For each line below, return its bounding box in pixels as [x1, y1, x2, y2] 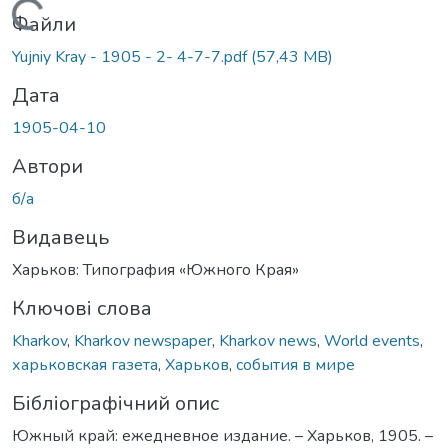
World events [324, 329, 420, 352]
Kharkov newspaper [74, 329, 212, 352]
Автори [12, 152, 83, 180]
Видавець [12, 223, 109, 251]
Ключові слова [12, 294, 152, 322]
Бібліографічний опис [12, 389, 219, 417]
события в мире [236, 353, 355, 376]
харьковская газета [12, 353, 158, 376]
